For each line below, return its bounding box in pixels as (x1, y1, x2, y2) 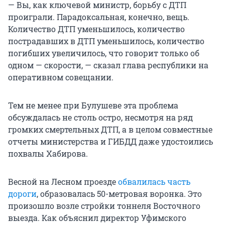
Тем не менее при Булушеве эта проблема (8, 99, 178, 110)
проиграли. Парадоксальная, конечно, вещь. (8, 11, 189, 22)
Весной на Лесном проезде (8, 176, 118, 187)
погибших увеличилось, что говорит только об (8, 47, 199, 58)
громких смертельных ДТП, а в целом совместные (8, 124, 212, 135)
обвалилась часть (118, 176, 190, 187)
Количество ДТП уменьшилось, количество (8, 23, 185, 34)
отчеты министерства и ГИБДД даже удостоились (8, 136, 213, 147)
